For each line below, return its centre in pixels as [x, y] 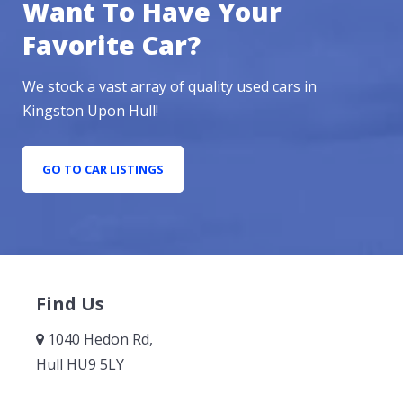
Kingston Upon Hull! [90, 111]
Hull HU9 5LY [80, 365]
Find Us [70, 304]
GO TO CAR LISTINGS [103, 170]
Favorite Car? [112, 45]
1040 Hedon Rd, [99, 340]
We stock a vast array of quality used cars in [170, 87]
